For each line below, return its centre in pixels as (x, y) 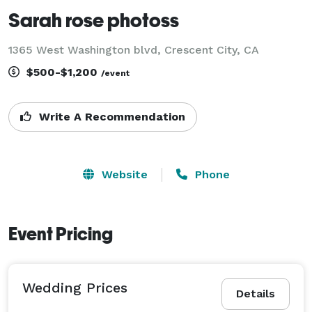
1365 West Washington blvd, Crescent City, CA (134, 49)
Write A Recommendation (110, 116)
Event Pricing (61, 234)
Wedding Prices (75, 287)
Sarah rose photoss (94, 19)
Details (256, 293)
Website (123, 174)
